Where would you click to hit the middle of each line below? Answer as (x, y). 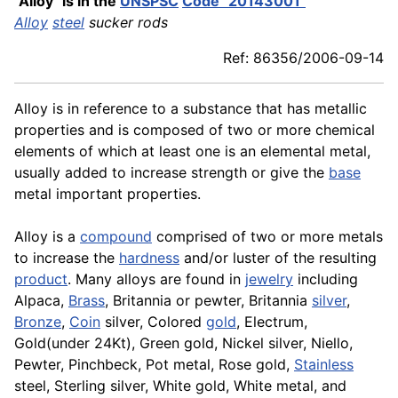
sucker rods (126, 23)
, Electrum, (272, 322)
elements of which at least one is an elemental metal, (192, 151)
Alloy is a (47, 237)
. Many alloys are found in (156, 279)
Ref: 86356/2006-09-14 (303, 58)
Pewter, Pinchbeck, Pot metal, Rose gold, (154, 365)
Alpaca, (41, 301)
